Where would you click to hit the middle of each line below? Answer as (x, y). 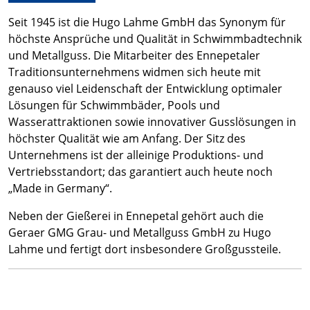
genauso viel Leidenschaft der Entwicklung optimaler (145, 89)
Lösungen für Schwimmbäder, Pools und (114, 105)
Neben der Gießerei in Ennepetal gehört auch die (136, 216)
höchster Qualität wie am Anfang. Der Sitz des (127, 138)
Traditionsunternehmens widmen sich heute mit (135, 72)
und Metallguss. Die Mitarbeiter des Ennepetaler (134, 55)
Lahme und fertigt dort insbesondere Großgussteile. (145, 249)
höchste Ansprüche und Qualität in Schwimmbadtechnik (155, 39)
